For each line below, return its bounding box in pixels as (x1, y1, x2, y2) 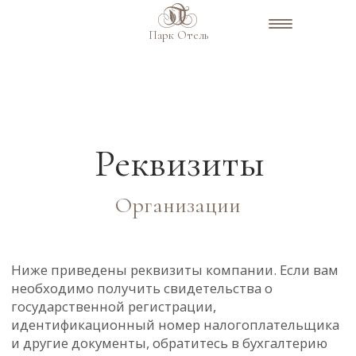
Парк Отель (149, 28, 209, 42)
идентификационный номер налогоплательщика (8, 225, 242, 238)
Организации (82, 137, 172, 157)
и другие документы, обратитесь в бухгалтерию (8, 238, 234, 252)
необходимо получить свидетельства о (8, 199, 195, 213)
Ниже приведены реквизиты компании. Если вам (8, 186, 242, 199)
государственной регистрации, (8, 212, 155, 226)
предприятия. (8, 251, 75, 265)
